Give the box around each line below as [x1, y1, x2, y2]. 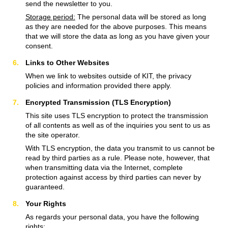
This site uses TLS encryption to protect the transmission [25, 111, 208, 120]
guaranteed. [25, 182, 65, 191]
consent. [25, 41, 53, 50]
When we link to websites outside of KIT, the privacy [25, 71, 191, 80]
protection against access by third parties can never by [25, 173, 201, 181]
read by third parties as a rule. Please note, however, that [25, 153, 210, 162]
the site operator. [25, 130, 80, 139]
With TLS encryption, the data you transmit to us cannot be [25, 144, 215, 152]
